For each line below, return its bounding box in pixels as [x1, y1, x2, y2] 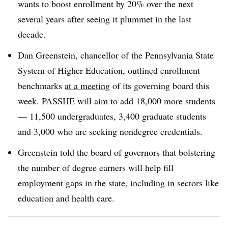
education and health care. [18, 191, 118, 204]
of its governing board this [110, 79, 209, 92]
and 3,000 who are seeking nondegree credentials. [18, 125, 209, 137]
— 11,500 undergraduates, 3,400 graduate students [18, 109, 206, 122]
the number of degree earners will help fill [18, 161, 174, 174]
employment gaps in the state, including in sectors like [18, 176, 219, 189]
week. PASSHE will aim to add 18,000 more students [18, 94, 215, 107]
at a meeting [65, 79, 110, 92]
